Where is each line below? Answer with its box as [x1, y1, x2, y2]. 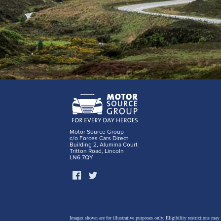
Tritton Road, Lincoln [70, 147, 124, 154]
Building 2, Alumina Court [70, 141, 138, 148]
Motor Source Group [70, 128, 124, 135]
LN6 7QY [70, 153, 93, 161]
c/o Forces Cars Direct [70, 134, 128, 142]
